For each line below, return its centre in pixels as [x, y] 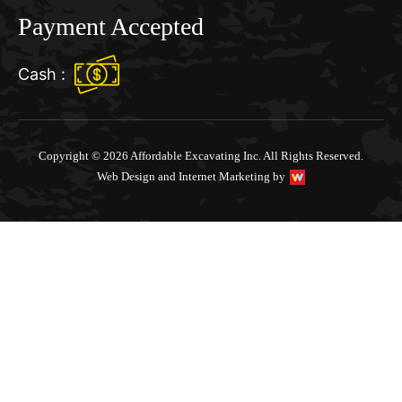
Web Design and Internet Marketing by [191, 176]
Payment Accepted [111, 26]
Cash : [42, 74]
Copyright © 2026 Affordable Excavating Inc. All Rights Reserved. [201, 156]
